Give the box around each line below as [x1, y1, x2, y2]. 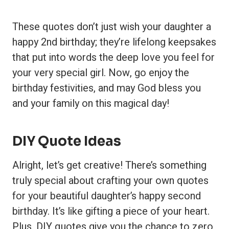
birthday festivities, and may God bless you [12, 81, 201, 96]
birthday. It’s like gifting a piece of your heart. [12, 204, 210, 219]
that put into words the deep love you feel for [12, 50, 215, 65]
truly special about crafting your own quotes [12, 173, 209, 188]
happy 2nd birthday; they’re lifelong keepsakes [12, 35, 216, 50]
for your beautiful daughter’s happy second [12, 189, 201, 203]
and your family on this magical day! [12, 96, 170, 111]
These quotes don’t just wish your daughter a [12, 19, 211, 34]
